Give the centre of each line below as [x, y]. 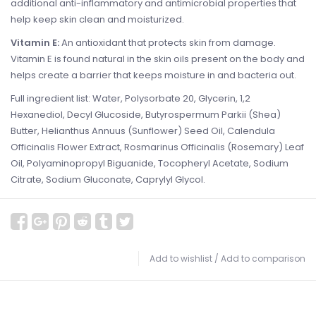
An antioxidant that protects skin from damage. [168, 43]
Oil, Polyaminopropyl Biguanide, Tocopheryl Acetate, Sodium [150, 164]
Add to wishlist [181, 259]
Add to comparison [263, 259]
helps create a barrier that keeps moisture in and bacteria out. [153, 75]
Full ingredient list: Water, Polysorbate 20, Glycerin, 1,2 [130, 99]
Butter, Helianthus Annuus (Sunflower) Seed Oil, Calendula [143, 131]
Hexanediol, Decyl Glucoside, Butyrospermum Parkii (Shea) [146, 115]
